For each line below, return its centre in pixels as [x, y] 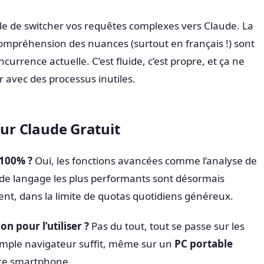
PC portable [204, 244]
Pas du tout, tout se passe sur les [167, 226]
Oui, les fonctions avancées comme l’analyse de [145, 161]
